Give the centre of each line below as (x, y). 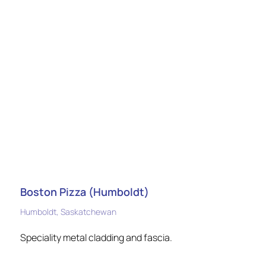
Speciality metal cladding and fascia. (96, 237)
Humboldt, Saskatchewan (68, 211)
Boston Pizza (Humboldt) (85, 191)
